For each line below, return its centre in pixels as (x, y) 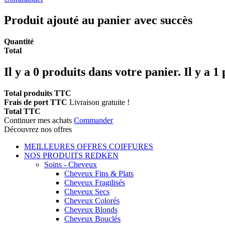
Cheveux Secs (87, 191)
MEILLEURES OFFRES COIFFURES (89, 146)
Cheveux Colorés (92, 200)
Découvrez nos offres (38, 129)
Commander (93, 120)
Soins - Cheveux (71, 164)
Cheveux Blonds (91, 209)
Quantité (19, 41)
